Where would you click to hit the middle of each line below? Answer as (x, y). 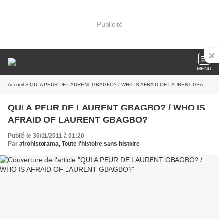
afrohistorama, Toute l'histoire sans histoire (79, 144)
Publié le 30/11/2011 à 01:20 (46, 136)
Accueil (16, 84)
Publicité (109, 24)
